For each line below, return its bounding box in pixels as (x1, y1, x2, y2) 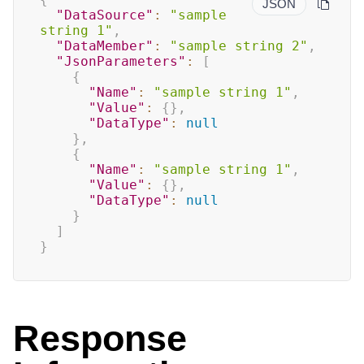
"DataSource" (56, 7, 154, 23)
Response (13, 318, 187, 359)
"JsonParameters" (56, 54, 186, 69)
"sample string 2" (170, 38, 308, 54)
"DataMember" (56, 38, 154, 54)
